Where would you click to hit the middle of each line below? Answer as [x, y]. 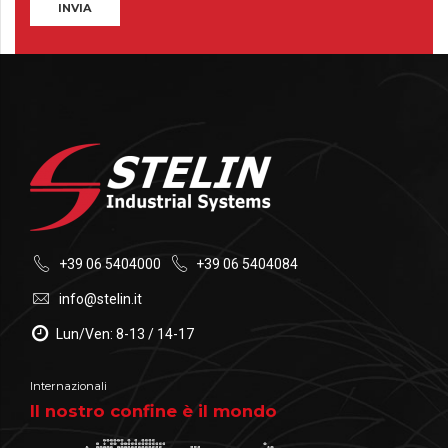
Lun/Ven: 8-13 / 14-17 [124, 334]
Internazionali [68, 386]
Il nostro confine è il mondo [153, 410]
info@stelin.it [100, 299]
